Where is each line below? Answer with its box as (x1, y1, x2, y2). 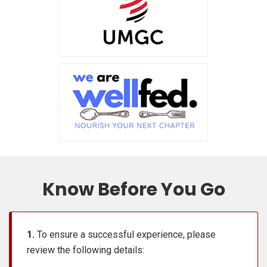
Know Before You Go (42, 176, 225, 202)
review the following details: (27, 244, 144, 256)
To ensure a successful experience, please (35, 228, 216, 240)
